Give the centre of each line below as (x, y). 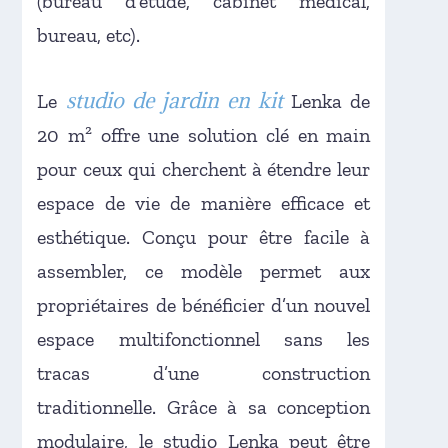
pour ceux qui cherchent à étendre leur (204, 168)
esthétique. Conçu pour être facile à (204, 236)
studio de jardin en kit (174, 100)
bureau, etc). (89, 34)
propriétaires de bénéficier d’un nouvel (204, 304)
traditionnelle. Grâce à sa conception (204, 406)
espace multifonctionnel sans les (204, 338)
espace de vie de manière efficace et (204, 202)
